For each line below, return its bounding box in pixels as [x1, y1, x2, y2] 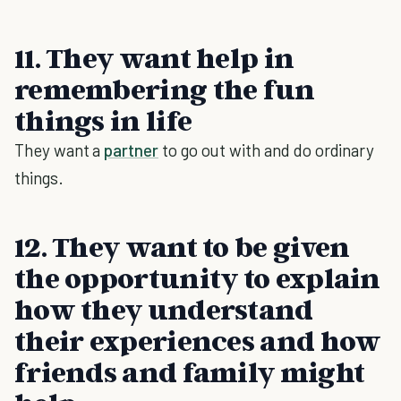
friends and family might [14, 354, 365, 388]
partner [104, 140, 158, 160]
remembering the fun [14, 72, 315, 106]
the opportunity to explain [14, 260, 380, 294]
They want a [14, 140, 105, 160]
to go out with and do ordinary [158, 140, 375, 160]
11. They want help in [14, 40, 294, 74]
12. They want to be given [14, 229, 350, 263]
